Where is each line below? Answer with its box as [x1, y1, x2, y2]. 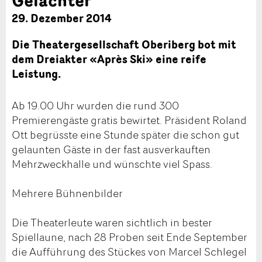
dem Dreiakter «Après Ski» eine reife [12, 51, 206, 68]
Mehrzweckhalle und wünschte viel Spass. [12, 156, 212, 171]
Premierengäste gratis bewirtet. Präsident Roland [12, 112, 247, 127]
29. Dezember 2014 [12, 10, 112, 27]
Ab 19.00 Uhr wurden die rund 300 [12, 97, 179, 113]
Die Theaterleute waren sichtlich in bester [12, 214, 212, 230]
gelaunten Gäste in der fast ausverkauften [12, 141, 211, 157]
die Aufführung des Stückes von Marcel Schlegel [12, 243, 247, 259]
